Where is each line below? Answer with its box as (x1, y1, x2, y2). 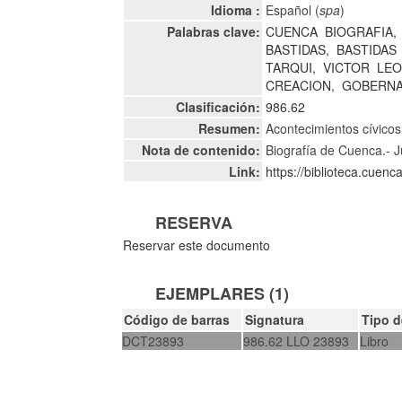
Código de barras (124, 310, 231, 328)
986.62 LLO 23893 (243, 331, 350, 350)
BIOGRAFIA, (325, 22, 398, 40)
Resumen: (198, 119, 261, 137)
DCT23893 (122, 331, 185, 350)
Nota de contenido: (142, 141, 261, 159)
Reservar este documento (123, 236, 271, 254)
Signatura (245, 310, 305, 328)
